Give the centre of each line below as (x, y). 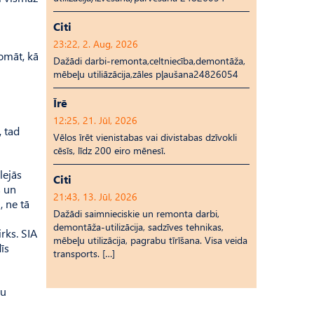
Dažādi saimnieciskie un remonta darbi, (136, 213)
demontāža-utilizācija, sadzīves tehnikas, (138, 227)
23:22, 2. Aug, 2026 (96, 44)
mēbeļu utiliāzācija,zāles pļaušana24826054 (146, 74)
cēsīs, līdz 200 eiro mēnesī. (109, 150)
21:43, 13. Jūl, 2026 (95, 197)
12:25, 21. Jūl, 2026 (95, 120)
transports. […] (84, 253)
